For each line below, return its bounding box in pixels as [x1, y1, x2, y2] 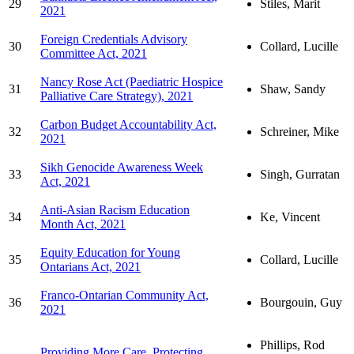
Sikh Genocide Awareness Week [40, 160, 203, 174]
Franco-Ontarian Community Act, [40, 288, 209, 302]
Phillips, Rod [260, 337, 325, 352]
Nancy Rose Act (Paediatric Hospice [40, 74, 223, 88]
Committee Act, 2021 [40, 46, 147, 60]
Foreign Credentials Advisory [40, 32, 187, 46]
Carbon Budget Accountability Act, [40, 117, 217, 131]
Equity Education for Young [40, 245, 180, 259]
